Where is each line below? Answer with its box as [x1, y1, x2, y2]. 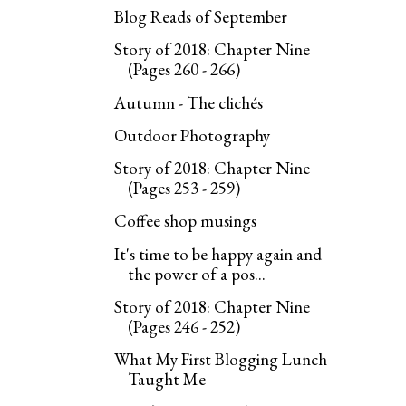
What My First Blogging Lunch [114, 348, 328, 371]
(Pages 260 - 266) [128, 58, 241, 82]
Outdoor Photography [114, 123, 271, 147]
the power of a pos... [128, 262, 266, 285]
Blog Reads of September [114, 5, 288, 28]
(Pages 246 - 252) [128, 314, 241, 338]
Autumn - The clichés [114, 91, 264, 114]
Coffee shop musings [114, 209, 257, 233]
